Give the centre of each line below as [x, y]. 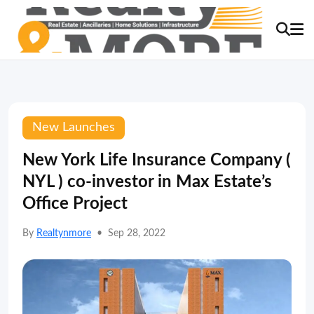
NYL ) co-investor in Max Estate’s [147, 182]
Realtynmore [64, 233]
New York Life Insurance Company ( [157, 161]
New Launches [74, 128]
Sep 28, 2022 [137, 233]
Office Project [75, 204]
